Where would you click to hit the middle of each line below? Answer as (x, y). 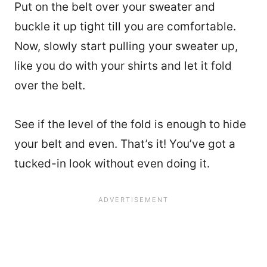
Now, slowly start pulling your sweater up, (126, 46)
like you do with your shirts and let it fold (123, 66)
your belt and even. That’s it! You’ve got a (125, 144)
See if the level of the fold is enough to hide (130, 125)
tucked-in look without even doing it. (112, 164)
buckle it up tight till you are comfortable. (125, 27)
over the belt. (51, 86)
